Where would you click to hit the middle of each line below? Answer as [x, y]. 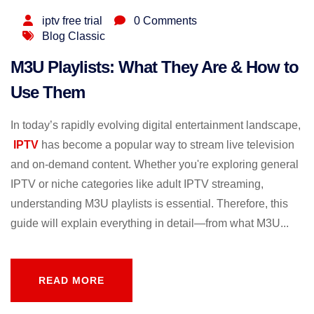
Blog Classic [74, 36]
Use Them [48, 93]
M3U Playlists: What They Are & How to [155, 67]
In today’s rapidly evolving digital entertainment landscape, [156, 125]
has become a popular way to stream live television [166, 145]
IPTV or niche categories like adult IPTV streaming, [137, 184]
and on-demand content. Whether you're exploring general [155, 165]
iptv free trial [72, 21]
